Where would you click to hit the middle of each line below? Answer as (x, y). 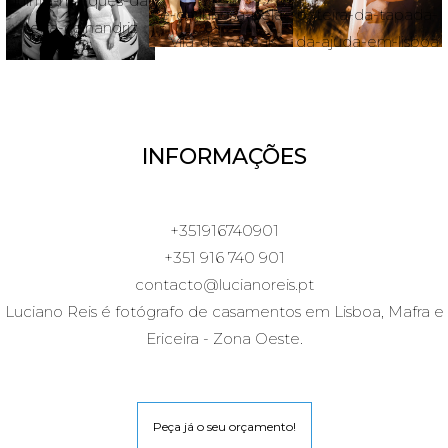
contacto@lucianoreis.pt (224, 285)
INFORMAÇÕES (224, 157)
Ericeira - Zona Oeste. (224, 339)
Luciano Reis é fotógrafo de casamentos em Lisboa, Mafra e (224, 312)
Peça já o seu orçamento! (224, 427)
